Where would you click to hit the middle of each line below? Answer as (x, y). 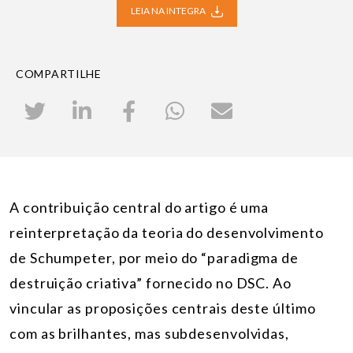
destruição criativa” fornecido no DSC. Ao (150, 282)
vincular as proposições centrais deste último (163, 308)
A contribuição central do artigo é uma (139, 207)
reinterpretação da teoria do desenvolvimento (167, 232)
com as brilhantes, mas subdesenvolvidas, (149, 333)
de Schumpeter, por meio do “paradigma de (154, 257)
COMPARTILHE (59, 73)
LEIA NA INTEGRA (169, 10)
